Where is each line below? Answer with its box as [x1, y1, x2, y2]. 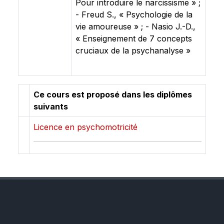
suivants [33, 101, 68, 111]
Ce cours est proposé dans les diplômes [33, 89, 192, 99]
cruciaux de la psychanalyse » [75, 45, 190, 55]
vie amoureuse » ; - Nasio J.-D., [75, 21, 195, 31]
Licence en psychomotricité [33, 122, 137, 132]
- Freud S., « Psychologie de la [75, 9, 192, 19]
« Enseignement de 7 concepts [75, 33, 192, 43]
